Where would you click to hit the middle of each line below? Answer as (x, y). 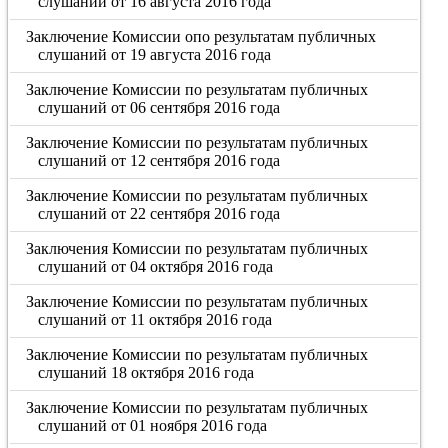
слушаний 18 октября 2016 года (145, 372)
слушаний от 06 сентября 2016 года (158, 107)
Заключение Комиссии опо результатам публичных (201, 36)
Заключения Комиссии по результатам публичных (197, 248)
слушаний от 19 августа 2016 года (154, 54)
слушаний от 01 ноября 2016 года (152, 425)
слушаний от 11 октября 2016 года (154, 319)
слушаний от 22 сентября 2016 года (158, 213)
